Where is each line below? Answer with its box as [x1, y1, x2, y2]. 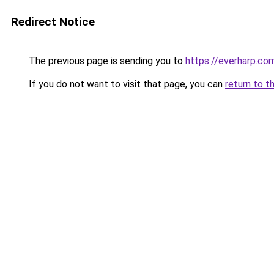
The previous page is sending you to [26, 55, 185, 67]
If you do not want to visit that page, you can [26, 78, 225, 90]
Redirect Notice [11, 15, 95, 29]
